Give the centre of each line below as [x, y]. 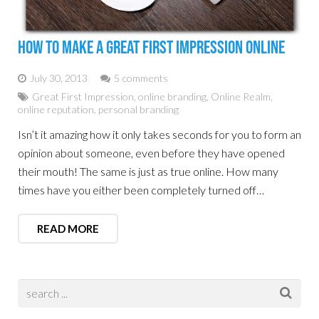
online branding [172, 96]
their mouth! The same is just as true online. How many [148, 171]
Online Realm [241, 96]
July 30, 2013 [59, 78]
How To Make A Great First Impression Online [151, 48]
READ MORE [68, 228]
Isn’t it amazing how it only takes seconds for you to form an [159, 134]
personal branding [138, 109]
